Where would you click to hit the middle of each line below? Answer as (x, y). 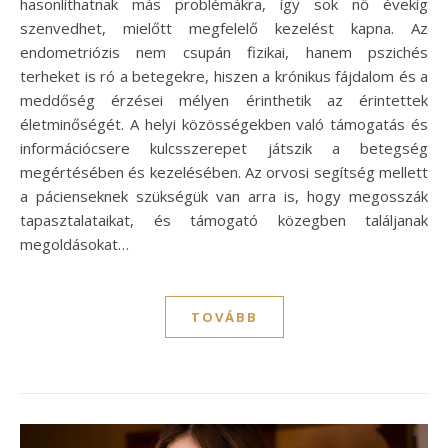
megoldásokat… (74, 244)
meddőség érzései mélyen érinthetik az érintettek (224, 100)
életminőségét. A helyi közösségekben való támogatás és (224, 124)
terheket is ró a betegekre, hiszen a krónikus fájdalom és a (224, 76)
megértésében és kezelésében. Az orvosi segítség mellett (224, 172)
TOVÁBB (224, 317)
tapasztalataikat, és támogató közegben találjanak (224, 220)
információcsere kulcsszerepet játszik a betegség (224, 148)
